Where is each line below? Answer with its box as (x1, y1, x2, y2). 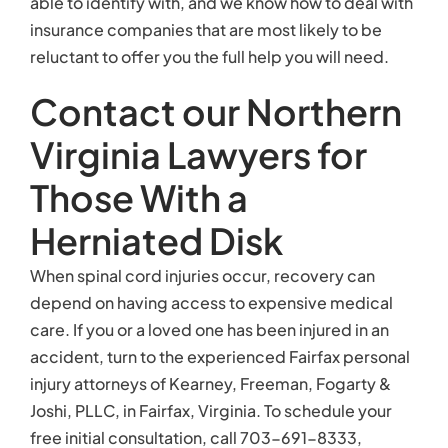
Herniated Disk (30, 218, 283, 263)
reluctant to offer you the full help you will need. (30, 46, 389, 67)
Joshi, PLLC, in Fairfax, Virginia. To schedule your (30, 400, 392, 421)
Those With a (30, 175, 248, 220)
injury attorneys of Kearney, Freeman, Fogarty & (30, 373, 391, 394)
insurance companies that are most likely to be (30, 19, 382, 40)
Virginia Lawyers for (30, 132, 367, 177)
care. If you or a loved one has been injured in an (30, 319, 389, 340)
